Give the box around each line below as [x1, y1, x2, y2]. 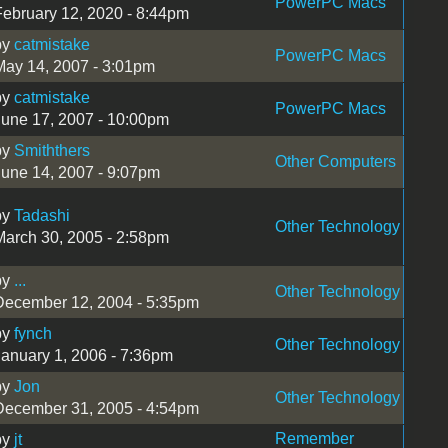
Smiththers [13, 141, 90, 159]
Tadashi [13, 206, 70, 224]
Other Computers [274, 152, 396, 170]
